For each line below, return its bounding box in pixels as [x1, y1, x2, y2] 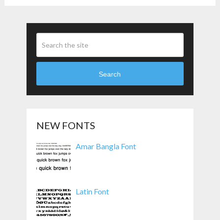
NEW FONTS [36, 119, 95, 132]
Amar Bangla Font [75, 141, 136, 151]
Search [99, 70, 121, 78]
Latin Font [75, 187, 109, 196]
